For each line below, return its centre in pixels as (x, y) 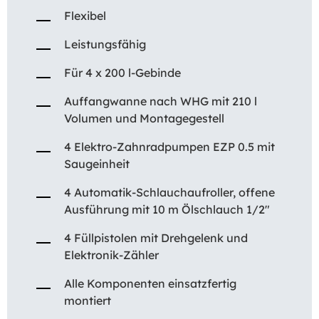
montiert (88, 301)
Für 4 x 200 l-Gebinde (122, 73)
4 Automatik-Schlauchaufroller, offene (169, 193)
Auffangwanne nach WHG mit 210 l (161, 101)
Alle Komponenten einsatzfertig (150, 284)
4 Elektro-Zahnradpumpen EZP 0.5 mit (169, 147)
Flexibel (85, 16)
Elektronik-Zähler (111, 255)
